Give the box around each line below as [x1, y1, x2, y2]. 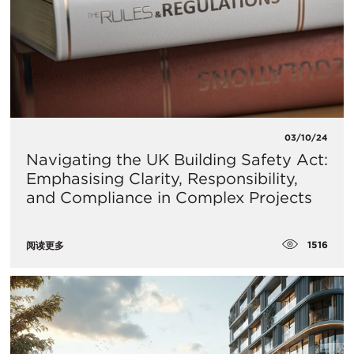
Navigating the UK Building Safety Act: [26, 150, 328, 170]
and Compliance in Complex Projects [26, 188, 312, 208]
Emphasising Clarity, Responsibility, [26, 169, 298, 189]
